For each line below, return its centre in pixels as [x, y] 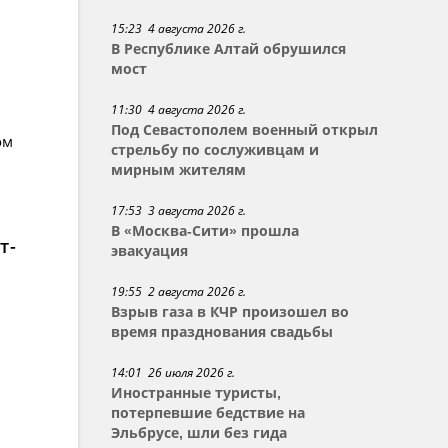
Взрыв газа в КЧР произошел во [230, 312]
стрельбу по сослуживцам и [215, 150]
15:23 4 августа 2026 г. [179, 28]
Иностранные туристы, [196, 393]
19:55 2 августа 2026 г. [179, 291]
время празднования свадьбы [222, 332]
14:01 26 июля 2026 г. [173, 372]
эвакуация [150, 251]
